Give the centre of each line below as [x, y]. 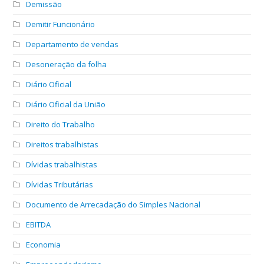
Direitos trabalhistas [62, 144]
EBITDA [39, 224]
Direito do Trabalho [61, 124]
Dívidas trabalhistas [62, 164]
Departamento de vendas [72, 44]
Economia [44, 244]
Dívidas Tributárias [60, 184]
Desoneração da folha [67, 64]
